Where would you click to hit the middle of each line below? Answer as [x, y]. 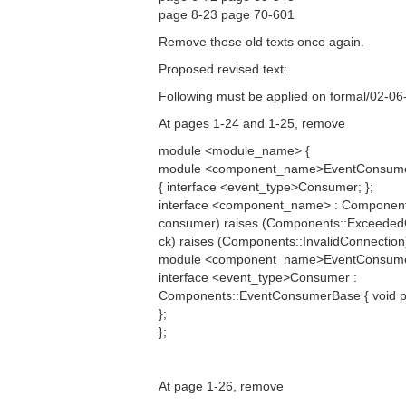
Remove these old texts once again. [261, 42]
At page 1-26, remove [221, 386]
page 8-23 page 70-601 [227, 14]
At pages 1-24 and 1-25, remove [252, 123]
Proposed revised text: [223, 69]
